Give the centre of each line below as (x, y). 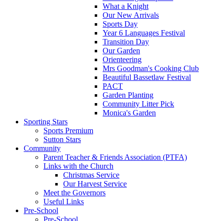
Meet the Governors (74, 193)
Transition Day (126, 42)
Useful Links (64, 202)
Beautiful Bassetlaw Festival (147, 77)
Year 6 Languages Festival (144, 33)
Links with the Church (78, 166)
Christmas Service (91, 175)
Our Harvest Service (95, 184)
